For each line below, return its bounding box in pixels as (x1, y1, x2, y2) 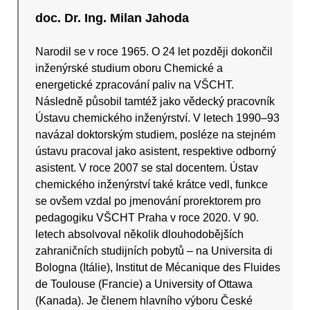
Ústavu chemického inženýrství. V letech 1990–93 (35, 112, 280, 125)
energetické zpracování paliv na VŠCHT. (35, 79, 235, 91)
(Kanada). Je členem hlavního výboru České (35, 295, 253, 307)
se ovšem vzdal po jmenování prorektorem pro (35, 195, 262, 208)
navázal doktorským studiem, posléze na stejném (35, 129, 276, 141)
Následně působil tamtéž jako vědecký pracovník (35, 95, 275, 108)
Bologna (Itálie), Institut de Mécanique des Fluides (35, 262, 281, 274)
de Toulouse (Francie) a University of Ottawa (35, 278, 253, 291)
